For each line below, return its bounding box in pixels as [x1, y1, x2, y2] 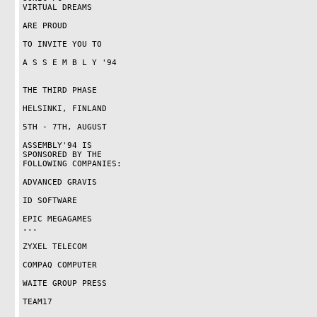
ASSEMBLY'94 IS [22, 141, 92, 150]
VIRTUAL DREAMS [22, 3, 92, 12]
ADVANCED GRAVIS [22, 178, 97, 187]
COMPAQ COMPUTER [22, 260, 97, 270]
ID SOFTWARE [22, 196, 77, 205]
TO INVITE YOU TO [22, 40, 102, 49]
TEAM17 [22, 297, 52, 306]
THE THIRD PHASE [22, 86, 97, 95]
